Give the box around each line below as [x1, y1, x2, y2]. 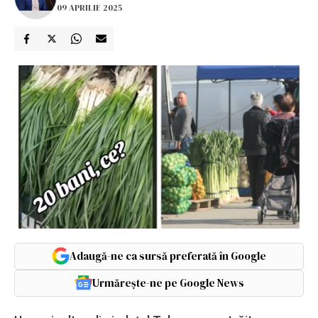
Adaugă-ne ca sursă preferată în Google [70, 248, 266, 263]
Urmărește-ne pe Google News [92, 275, 244, 290]
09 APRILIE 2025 [57, 1, 122, 13]
